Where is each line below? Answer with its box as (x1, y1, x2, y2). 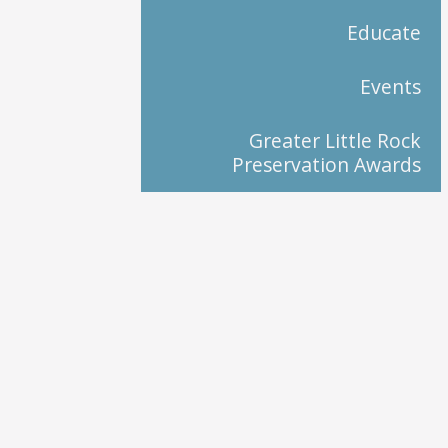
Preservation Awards (231, 151, 421, 179)
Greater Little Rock (248, 127, 421, 155)
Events (359, 73, 421, 101)
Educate (346, 19, 421, 47)
